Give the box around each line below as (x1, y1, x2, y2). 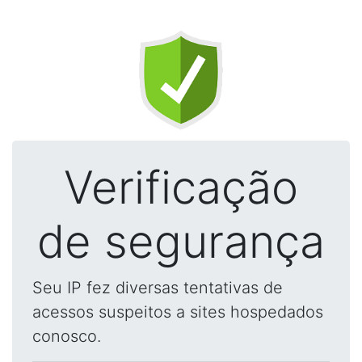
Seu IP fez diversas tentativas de (32, 278, 283, 297)
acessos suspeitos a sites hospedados (32, 302, 323, 322)
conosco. (32, 326, 101, 346)
